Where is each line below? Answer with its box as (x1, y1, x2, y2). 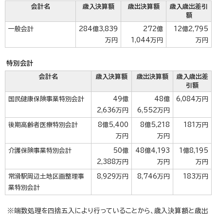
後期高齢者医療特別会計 (8, 122, 78, 128)
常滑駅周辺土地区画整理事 (8, 173, 84, 180)
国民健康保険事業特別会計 (8, 96, 84, 102)
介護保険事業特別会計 (8, 147, 72, 154)
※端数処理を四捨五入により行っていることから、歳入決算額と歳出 (7, 207, 208, 214)
